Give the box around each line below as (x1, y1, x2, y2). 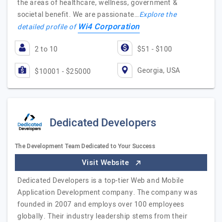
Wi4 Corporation (78, 21, 140, 33)
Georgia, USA (137, 65, 180, 76)
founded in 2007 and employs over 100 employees (17, 199, 184, 210)
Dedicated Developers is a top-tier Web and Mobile (17, 175, 184, 186)
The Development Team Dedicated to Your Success (15, 142, 155, 151)
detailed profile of (17, 22, 78, 32)
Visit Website (81, 157, 131, 168)
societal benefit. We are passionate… (17, 9, 139, 20)
